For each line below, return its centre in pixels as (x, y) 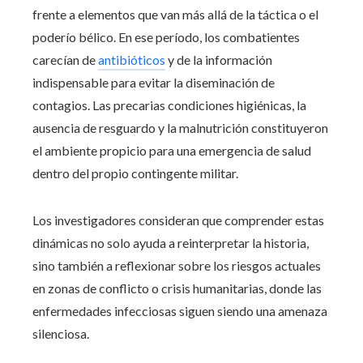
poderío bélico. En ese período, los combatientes (166, 36)
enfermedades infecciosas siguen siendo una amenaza (180, 310)
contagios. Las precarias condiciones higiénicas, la (169, 105)
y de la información (219, 59)
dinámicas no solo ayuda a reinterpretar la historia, (171, 242)
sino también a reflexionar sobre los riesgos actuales (177, 265)
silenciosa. (61, 333)
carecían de (65, 59)
